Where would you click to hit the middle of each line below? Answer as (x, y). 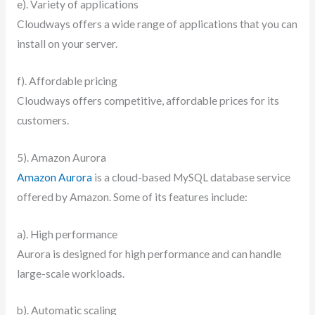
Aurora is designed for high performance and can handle (149, 253)
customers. (43, 121)
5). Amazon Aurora (61, 157)
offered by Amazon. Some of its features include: (132, 197)
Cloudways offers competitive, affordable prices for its (148, 101)
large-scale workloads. (70, 273)
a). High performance (68, 234)
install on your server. (67, 44)
